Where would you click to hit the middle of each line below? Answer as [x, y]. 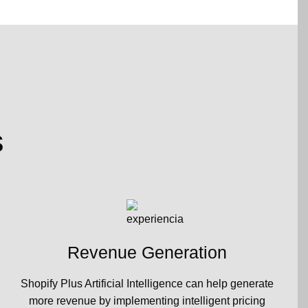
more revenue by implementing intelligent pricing [147, 300]
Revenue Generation [147, 253]
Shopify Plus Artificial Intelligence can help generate [147, 283]
